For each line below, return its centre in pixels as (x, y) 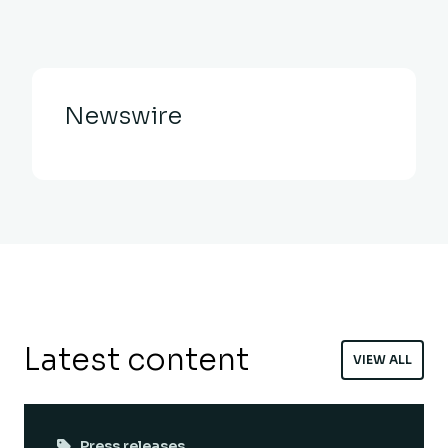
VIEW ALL (382, 359)
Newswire (123, 115)
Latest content (136, 359)
